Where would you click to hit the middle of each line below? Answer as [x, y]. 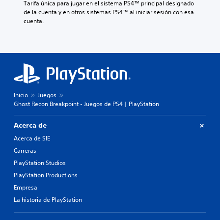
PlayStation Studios [40, 163]
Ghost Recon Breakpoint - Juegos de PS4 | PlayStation [86, 104]
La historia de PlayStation [48, 200]
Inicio [21, 95]
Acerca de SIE [32, 138]
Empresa [26, 188]
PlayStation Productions [46, 175]
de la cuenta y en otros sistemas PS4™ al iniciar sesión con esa [109, 12]
